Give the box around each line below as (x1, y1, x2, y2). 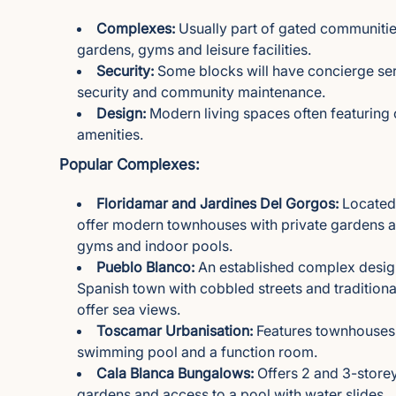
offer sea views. (77, 301, 181, 318)
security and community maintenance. (77, 83, 326, 101)
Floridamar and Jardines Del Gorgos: (96, 194, 339, 212)
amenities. (77, 126, 144, 143)
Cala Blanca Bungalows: (96, 364, 255, 382)
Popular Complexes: (59, 156, 201, 173)
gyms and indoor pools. (77, 237, 233, 255)
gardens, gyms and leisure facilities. (77, 41, 312, 58)
